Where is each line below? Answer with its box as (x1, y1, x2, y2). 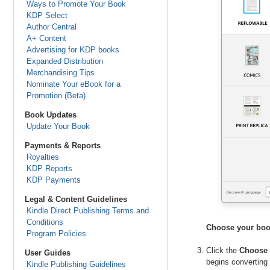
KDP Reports (26, 164, 72, 173)
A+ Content (26, 34, 66, 43)
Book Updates (25, 110, 77, 119)
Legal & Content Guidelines (25, 195, 127, 204)
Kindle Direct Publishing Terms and (26, 206, 149, 215)
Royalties (26, 152, 59, 162)
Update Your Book (26, 122, 90, 131)
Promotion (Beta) (26, 91, 86, 100)
